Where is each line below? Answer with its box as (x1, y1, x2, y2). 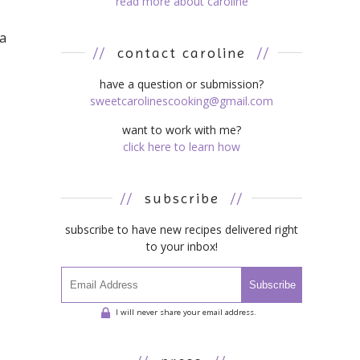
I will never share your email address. (116, 306, 256, 317)
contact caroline (106, 43, 257, 61)
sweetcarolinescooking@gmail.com (90, 92, 273, 108)
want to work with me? (122, 121, 241, 137)
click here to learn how (123, 138, 240, 154)
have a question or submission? (100, 76, 264, 92)
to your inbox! (145, 238, 218, 254)
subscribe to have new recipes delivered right (65, 221, 298, 237)
